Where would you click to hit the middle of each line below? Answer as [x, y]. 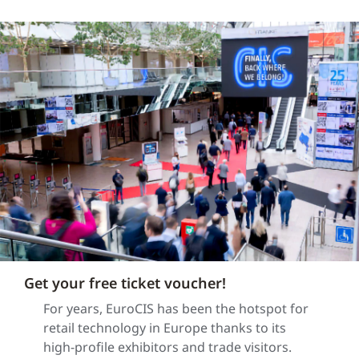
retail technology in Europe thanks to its [165, 327]
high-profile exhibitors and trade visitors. [167, 347]
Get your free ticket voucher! [125, 282]
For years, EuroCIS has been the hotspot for [176, 308]
